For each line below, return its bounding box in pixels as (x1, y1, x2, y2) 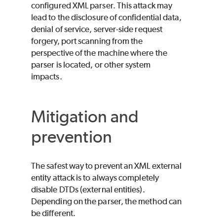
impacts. (31, 72, 62, 82)
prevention (31, 126, 112, 147)
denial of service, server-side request (31, 24, 163, 35)
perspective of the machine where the (31, 48, 167, 58)
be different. (31, 208, 76, 218)
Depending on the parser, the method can (31, 196, 182, 206)
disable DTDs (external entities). (31, 184, 145, 194)
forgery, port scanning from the (31, 36, 143, 46)
